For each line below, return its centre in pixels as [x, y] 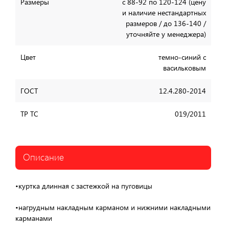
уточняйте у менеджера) [166, 34]
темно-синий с [182, 57]
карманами [34, 218]
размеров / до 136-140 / [166, 23]
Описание [43, 157]
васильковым [185, 68]
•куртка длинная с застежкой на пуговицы [84, 186]
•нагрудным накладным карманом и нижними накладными [113, 207]
